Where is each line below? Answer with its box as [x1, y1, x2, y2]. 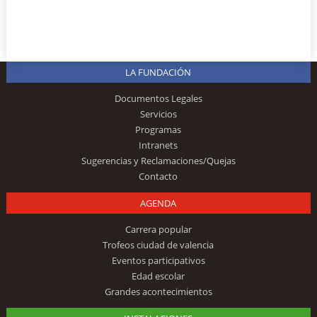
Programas [135, 122, 182, 136]
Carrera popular [125, 222, 192, 236]
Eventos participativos [111, 253, 205, 267]
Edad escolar [132, 269, 185, 282]
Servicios [139, 107, 177, 120]
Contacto [139, 169, 178, 183]
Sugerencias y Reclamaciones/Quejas [81, 154, 236, 167]
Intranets [139, 138, 178, 151]
